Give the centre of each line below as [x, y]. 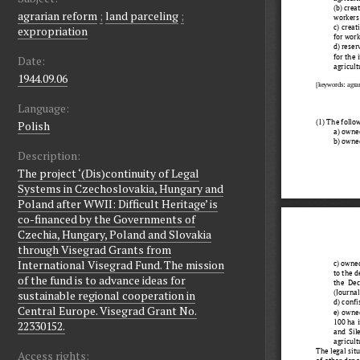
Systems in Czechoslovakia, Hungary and [121, 189]
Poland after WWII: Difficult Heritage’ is [118, 204]
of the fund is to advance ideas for [102, 280]
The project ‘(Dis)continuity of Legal [108, 174]
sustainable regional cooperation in [106, 296]
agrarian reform [57, 16]
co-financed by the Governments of [106, 219]
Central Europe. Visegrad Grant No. [107, 311]
